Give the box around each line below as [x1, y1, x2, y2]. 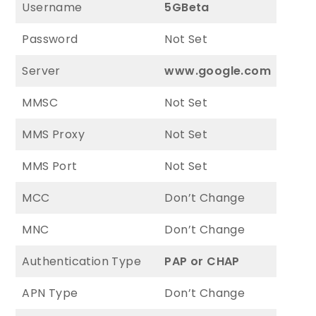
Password [22, 30, 78, 47]
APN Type [22, 284, 78, 301]
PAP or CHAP [164, 253, 240, 269]
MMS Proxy [22, 126, 85, 142]
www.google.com [164, 62, 272, 79]
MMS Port [22, 157, 78, 174]
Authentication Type [22, 253, 142, 269]
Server [22, 62, 61, 79]
